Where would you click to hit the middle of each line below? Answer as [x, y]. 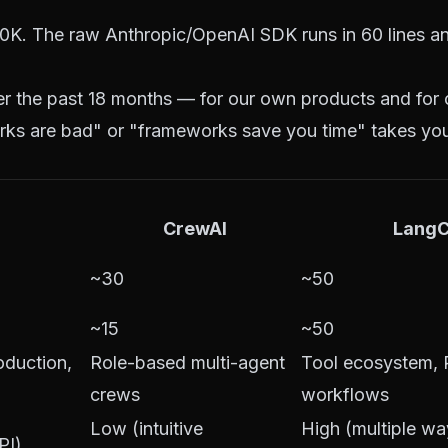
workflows [345, 394]
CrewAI [194, 228]
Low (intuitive [146, 428]
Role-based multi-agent [187, 362]
